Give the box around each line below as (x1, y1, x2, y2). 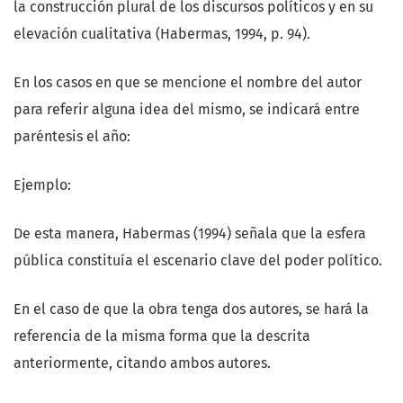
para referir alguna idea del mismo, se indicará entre (13, 101, 360, 119)
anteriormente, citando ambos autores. (13, 354, 271, 372)
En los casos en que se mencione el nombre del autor (13, 74, 362, 92)
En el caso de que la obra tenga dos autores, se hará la (13, 300, 369, 318)
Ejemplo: (13, 176, 71, 194)
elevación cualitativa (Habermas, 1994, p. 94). (13, 25, 310, 43)
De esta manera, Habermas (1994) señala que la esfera (13, 225, 366, 243)
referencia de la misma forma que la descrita (13, 327, 310, 345)
